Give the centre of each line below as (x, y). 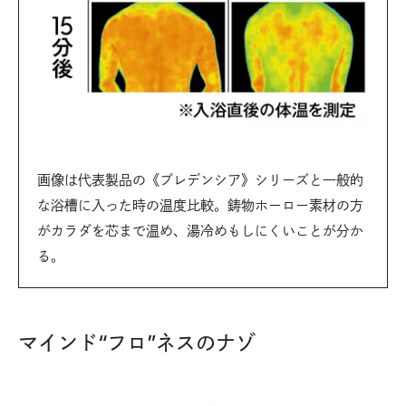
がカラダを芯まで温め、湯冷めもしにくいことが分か (200, 231)
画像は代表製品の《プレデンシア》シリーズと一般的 (200, 180)
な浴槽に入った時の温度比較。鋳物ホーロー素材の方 (200, 206)
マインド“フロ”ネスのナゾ (137, 343)
